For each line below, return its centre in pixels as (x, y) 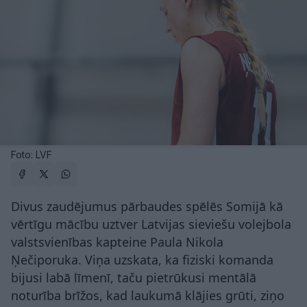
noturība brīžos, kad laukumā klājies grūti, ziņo (148, 295)
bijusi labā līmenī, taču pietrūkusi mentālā (134, 277)
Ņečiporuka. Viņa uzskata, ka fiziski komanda (142, 259)
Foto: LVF (32, 154)
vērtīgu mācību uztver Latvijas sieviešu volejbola (151, 224)
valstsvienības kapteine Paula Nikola (117, 242)
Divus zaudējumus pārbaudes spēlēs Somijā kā (147, 206)
